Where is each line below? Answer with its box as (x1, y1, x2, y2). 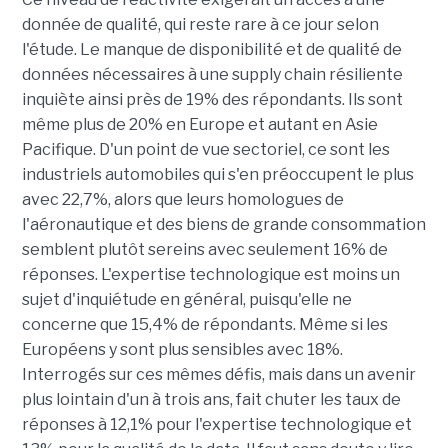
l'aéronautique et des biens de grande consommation (21, 215, 426, 235)
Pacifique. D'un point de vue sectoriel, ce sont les (21, 140, 390, 160)
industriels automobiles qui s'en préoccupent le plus (21, 165, 414, 185)
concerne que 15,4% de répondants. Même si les (21, 315, 388, 335)
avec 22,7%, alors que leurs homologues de (21, 190, 344, 210)
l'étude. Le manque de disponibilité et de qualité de (21, 40, 402, 60)
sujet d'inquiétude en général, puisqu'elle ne (21, 290, 352, 310)
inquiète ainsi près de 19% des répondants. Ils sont (21, 90, 403, 110)
